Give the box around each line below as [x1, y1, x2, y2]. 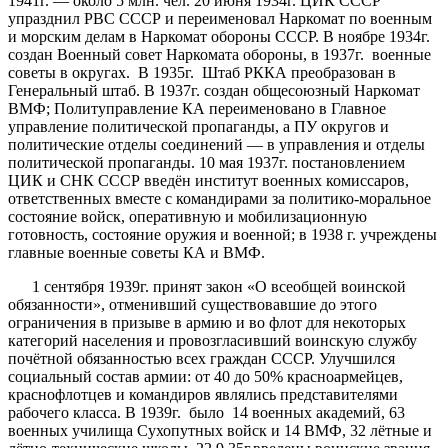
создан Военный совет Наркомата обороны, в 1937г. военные [8, 45, 431, 63]
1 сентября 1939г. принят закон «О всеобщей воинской [8, 277, 406, 295]
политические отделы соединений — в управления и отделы [8, 135, 425, 153]
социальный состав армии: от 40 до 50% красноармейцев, [8, 367, 403, 385]
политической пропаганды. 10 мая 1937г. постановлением [8, 153, 405, 171]
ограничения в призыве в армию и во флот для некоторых [8, 313, 406, 331]
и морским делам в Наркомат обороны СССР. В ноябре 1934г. [8, 27, 430, 45]
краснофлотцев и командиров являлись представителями [8, 385, 398, 403]
